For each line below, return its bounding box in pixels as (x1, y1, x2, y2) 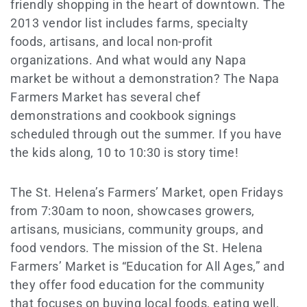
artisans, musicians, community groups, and (10, 222, 263, 236)
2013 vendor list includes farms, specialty (10, 15, 248, 30)
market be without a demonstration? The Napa (10, 71, 280, 86)
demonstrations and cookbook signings (10, 108, 236, 123)
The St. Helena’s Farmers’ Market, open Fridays (10, 185, 283, 199)
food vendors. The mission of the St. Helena (10, 241, 263, 255)
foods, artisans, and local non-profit (10, 34, 213, 49)
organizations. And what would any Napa (10, 52, 246, 67)
